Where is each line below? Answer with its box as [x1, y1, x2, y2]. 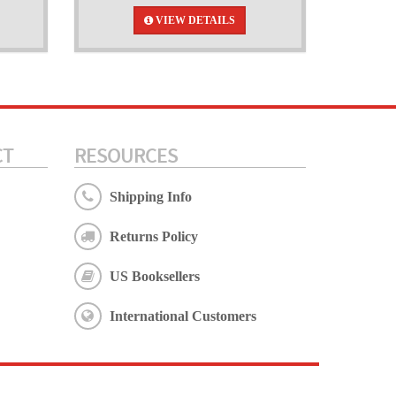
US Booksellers [109, 269, 200, 284]
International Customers [109, 308, 256, 324]
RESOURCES [73, 141, 178, 169]
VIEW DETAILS [153, 14, 236, 27]
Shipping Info [109, 189, 192, 204]
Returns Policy [109, 229, 198, 244]
